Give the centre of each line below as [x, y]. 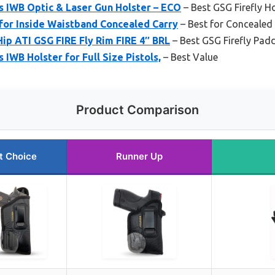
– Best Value [189, 57]
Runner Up [139, 156]
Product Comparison [137, 110]
